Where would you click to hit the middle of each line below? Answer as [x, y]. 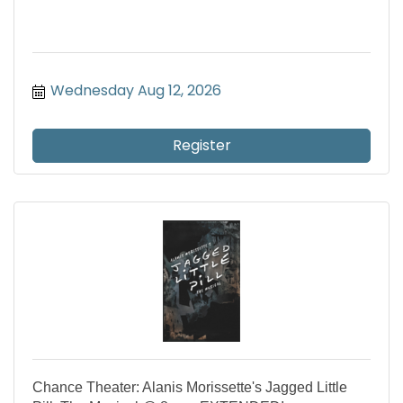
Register [201, 146]
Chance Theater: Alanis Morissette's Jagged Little [190, 388]
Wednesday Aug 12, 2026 [136, 91]
